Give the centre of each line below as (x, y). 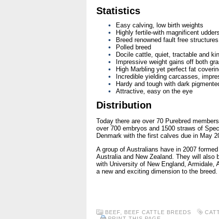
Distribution (124, 105)
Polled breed (133, 47)
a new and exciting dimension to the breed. (157, 171)
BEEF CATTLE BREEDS (158, 212)
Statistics (118, 11)
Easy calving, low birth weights (160, 25)
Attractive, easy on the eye (154, 91)
